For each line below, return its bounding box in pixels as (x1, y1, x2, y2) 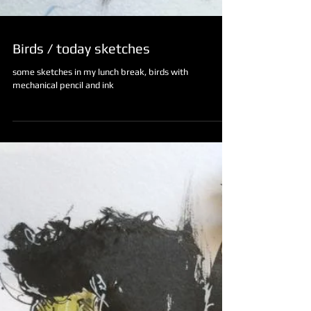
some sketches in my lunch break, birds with (12, 128, 188, 138)
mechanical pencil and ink (12, 141, 114, 151)
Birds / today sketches (12, 101, 150, 117)
